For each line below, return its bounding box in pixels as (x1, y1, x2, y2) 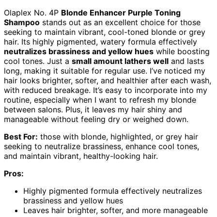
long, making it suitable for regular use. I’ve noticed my (4, 66, 205, 76)
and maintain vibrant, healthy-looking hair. (4, 151, 158, 161)
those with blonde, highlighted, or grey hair (38, 132, 198, 142)
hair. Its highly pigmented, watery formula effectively (4, 37, 197, 47)
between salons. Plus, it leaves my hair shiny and (4, 105, 182, 115)
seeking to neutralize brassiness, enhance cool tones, (4, 141, 199, 152)
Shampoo (4, 17, 40, 28)
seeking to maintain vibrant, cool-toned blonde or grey (4, 27, 205, 37)
